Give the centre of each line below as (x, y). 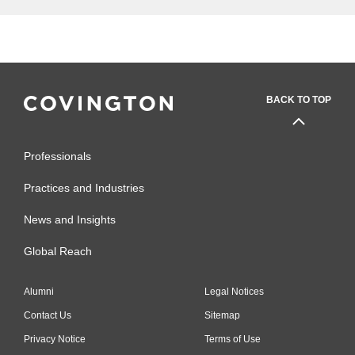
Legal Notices (234, 291)
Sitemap (222, 315)
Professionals (57, 156)
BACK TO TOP (299, 99)
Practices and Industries (84, 187)
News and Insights (70, 219)
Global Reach (58, 251)
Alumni (39, 291)
